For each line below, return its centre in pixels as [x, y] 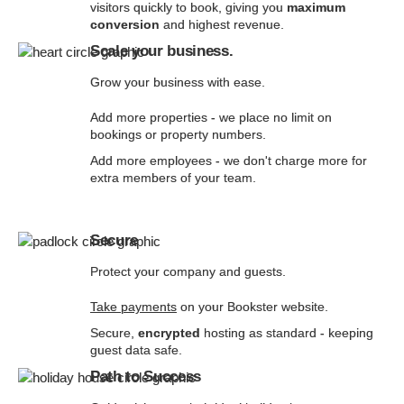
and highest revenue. [222, 24]
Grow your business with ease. [178, 82]
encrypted [169, 333]
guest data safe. [136, 350]
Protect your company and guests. [188, 271]
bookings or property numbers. [178, 134]
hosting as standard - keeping [287, 333]
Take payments [133, 307]
